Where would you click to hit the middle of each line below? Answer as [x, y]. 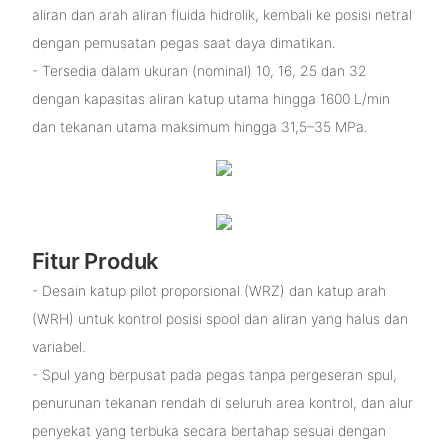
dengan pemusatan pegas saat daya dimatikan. [183, 43]
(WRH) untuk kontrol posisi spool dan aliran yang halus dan [219, 319]
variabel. [58, 347]
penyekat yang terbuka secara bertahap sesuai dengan [208, 431]
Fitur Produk [95, 261]
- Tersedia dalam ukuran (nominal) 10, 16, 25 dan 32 [199, 71]
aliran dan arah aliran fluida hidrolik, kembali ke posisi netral [221, 15]
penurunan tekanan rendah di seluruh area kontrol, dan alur [222, 403]
